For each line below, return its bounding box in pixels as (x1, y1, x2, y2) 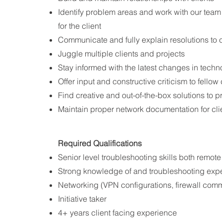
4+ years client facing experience (58, 208, 177, 218)
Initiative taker (58, 194, 107, 204)
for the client (58, 21, 101, 31)
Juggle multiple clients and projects (58, 49, 185, 58)
